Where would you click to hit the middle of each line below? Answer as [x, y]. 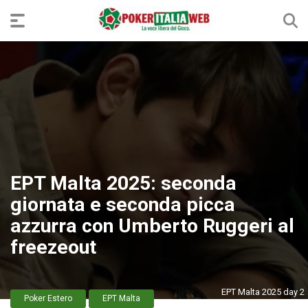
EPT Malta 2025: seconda [123, 183]
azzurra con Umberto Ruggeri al [152, 226]
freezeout [53, 247]
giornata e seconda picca [123, 205]
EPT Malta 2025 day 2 [263, 292]
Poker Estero [48, 298]
